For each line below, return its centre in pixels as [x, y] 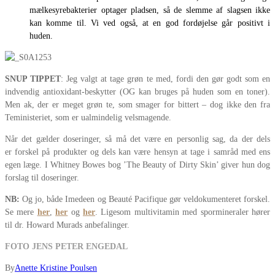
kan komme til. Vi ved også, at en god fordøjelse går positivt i [150, 23]
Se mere [21, 212]
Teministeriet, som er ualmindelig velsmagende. [88, 118]
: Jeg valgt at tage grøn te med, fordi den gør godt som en [166, 79]
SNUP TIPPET [33, 79]
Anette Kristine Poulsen [56, 268]
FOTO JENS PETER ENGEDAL [66, 247]
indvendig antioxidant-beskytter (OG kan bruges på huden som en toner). [137, 92]
